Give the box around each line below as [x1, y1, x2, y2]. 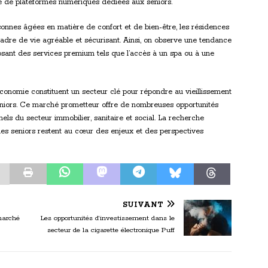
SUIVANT [123, 200, 164, 210]
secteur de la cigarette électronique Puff [47, 226, 175, 235]
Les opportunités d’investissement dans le [41, 214, 175, 223]
